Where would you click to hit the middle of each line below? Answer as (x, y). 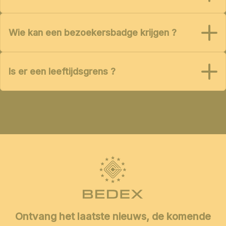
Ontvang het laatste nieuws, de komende (113, 216)
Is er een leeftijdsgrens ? (62, 72)
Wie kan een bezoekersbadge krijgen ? (93, 33)
